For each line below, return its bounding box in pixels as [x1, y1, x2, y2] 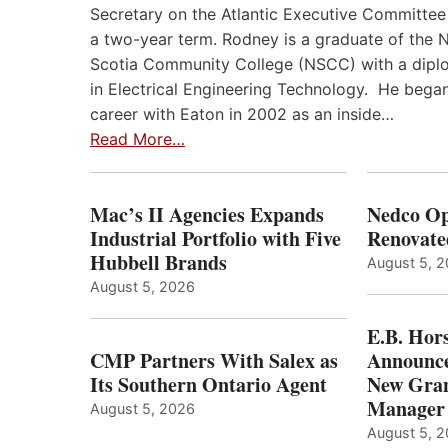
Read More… [90, 129, 185, 150]
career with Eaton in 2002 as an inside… [90, 104, 394, 125]
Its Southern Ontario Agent [90, 370, 327, 400]
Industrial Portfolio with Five [90, 224, 341, 254]
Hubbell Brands [90, 248, 227, 278]
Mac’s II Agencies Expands [90, 200, 324, 230]
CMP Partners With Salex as [90, 346, 338, 376]
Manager [367, 394, 446, 424]
